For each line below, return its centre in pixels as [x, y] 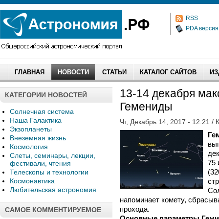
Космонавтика [32, 181]
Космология [29, 147]
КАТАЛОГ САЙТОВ [168, 72]
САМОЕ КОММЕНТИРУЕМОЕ [53, 210]
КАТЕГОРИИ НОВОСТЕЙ [46, 95]
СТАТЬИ [114, 72]
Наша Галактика [36, 120]
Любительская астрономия [53, 190]
